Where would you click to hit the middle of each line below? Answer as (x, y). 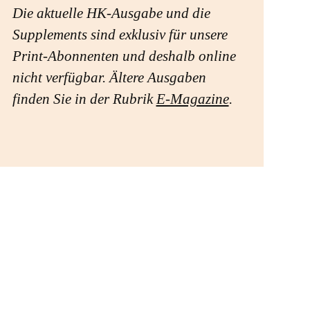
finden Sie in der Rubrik (84, 99)
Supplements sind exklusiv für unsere (120, 35)
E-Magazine (192, 99)
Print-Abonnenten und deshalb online (124, 56)
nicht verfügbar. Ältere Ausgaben (109, 78)
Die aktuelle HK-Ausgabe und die (111, 13)
